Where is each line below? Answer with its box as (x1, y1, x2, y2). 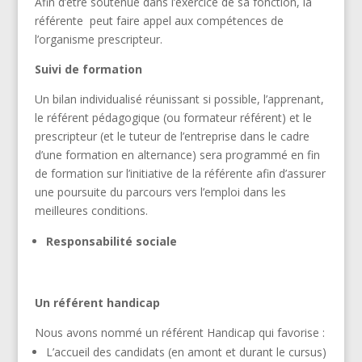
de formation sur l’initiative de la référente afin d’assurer (34, 165, 326, 181)
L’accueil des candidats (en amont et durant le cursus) (45, 343, 326, 360)
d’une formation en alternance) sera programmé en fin (34, 146, 320, 162)
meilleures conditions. (34, 202, 148, 218)
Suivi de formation (34, 61, 142, 77)
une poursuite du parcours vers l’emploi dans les (34, 183, 286, 200)
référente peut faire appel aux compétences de (34, 12, 284, 28)
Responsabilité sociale (45, 233, 177, 249)
